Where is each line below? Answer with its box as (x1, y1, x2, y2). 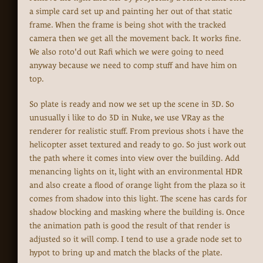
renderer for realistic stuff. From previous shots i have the (29, 126, 244, 136)
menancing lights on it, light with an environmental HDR (29, 167, 242, 177)
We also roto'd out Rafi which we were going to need (29, 47, 224, 57)
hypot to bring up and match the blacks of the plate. (29, 248, 222, 258)
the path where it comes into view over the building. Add (29, 153, 240, 163)
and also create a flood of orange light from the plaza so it (29, 180, 245, 190)
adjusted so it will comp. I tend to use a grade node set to (29, 234, 242, 244)
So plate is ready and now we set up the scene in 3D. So (29, 99, 234, 109)
